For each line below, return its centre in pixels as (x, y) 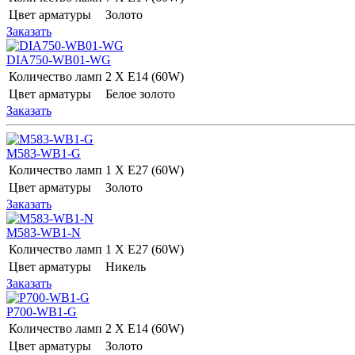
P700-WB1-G (42, 311)
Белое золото (142, 94)
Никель (127, 266)
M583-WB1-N (44, 232)
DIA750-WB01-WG (59, 59)
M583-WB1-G (44, 153)
